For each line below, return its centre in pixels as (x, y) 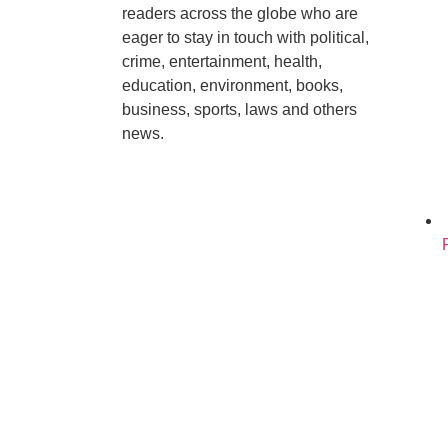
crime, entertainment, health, (222, 62)
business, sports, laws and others (239, 110)
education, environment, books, (232, 86)
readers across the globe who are (240, 14)
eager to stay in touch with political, (245, 38)
